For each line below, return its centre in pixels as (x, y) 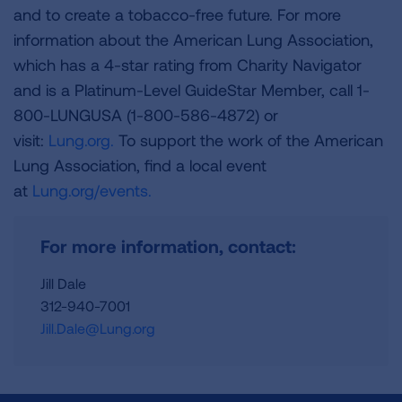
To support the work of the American (249, 140)
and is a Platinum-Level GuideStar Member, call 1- (192, 90)
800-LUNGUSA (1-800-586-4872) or (146, 115)
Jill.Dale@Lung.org (98, 328)
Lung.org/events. (92, 190)
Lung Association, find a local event (140, 165)
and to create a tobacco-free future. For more (177, 14)
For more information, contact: (168, 246)
